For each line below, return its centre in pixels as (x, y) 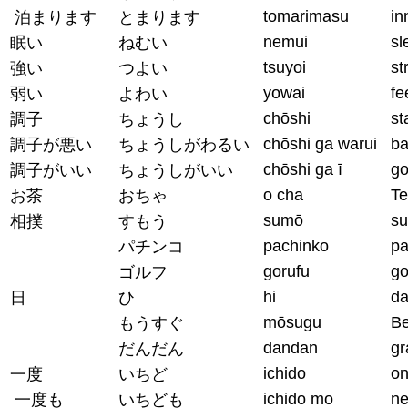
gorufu (286, 271)
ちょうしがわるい (184, 144)
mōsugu (292, 322)
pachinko (296, 245)
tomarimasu (306, 16)
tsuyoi (285, 67)
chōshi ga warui (320, 143)
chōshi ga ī (303, 169)
